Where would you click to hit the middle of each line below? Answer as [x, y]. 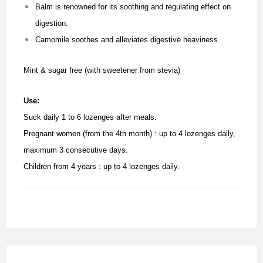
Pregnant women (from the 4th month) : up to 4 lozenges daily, [129, 134]
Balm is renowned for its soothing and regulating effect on [133, 7]
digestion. [52, 23]
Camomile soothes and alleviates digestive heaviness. [128, 40]
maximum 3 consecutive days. [76, 150]
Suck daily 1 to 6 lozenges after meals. [90, 117]
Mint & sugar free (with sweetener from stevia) [102, 70]
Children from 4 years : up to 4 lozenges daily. [102, 167]
